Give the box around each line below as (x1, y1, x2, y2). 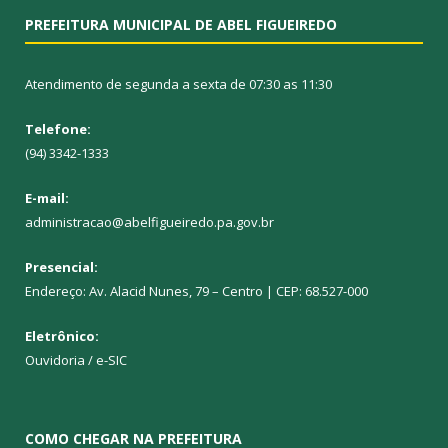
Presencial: (25, 257, 98, 276)
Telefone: (25, 119, 91, 138)
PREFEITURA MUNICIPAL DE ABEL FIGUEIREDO (25, 14, 337, 34)
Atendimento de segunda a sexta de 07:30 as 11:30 (25, 74, 332, 93)
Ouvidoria (25, 350, 85, 369)
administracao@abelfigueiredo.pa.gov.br (25, 212, 274, 231)
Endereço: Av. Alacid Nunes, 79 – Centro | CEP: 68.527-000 (25, 281, 368, 300)
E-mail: (25, 188, 69, 207)
